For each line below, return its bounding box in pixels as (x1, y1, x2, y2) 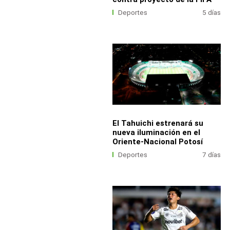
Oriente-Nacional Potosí (112, 137, 203, 147)
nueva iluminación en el (112, 128, 200, 138)
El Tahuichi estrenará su (112, 119, 203, 128)
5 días (202, 9, 221, 17)
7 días (202, 151, 221, 159)
